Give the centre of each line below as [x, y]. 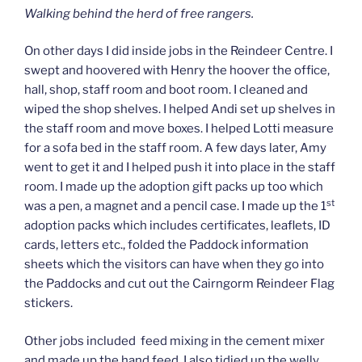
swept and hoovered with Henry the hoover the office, [177, 71]
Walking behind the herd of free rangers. [139, 13]
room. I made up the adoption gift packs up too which [174, 187]
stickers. [48, 303]
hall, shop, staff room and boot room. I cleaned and [166, 90]
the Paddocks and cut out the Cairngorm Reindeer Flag [179, 284]
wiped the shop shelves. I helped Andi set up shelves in [180, 109]
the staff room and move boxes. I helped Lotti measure [179, 129]
